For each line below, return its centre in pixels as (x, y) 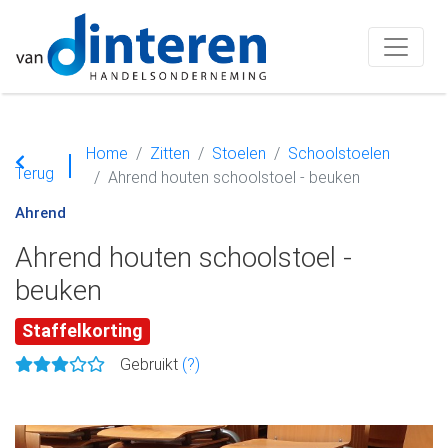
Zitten (170, 153)
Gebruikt (151, 364)
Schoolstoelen (339, 153)
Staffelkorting (83, 330)
